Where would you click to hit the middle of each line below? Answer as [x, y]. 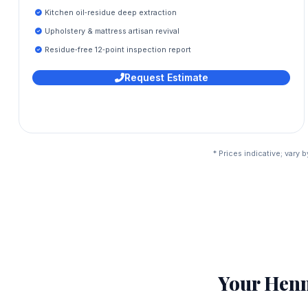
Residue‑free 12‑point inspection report [118, 49]
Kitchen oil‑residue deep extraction [111, 13]
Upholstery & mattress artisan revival [112, 31]
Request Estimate [166, 78]
